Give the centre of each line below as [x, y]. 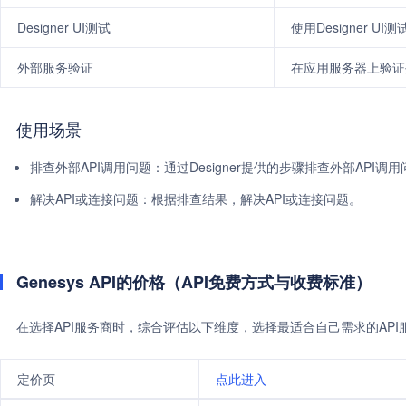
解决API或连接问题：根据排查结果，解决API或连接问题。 [196, 198]
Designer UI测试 [64, 27]
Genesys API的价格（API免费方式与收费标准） [194, 282]
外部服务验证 [55, 67]
